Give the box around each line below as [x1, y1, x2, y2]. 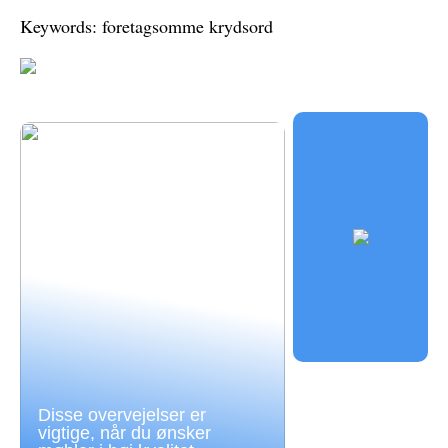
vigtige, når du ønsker [38, 423, 211, 444]
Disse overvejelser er [38, 405, 206, 426]
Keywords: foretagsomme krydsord [20, 14, 273, 39]
